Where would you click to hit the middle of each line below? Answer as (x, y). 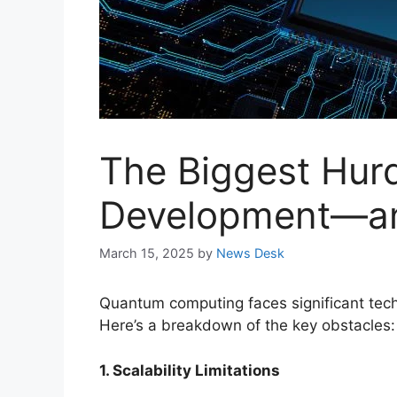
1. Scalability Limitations (190, 370)
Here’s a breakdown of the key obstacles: (247, 326)
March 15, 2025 (147, 253)
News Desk (250, 253)
